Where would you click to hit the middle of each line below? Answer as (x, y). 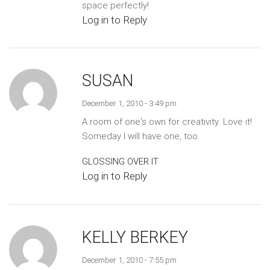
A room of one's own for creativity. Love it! (167, 121)
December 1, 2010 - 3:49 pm (129, 103)
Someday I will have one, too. (141, 136)
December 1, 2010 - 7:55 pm (129, 260)
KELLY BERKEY (135, 237)
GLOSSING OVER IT (120, 162)
